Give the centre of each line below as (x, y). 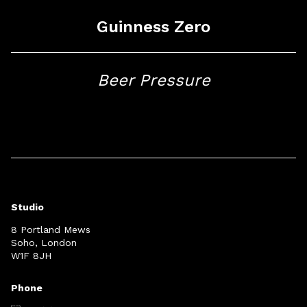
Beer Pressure (153, 80)
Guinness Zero (153, 26)
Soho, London (44, 243)
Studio (27, 207)
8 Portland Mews (51, 230)
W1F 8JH (31, 256)
